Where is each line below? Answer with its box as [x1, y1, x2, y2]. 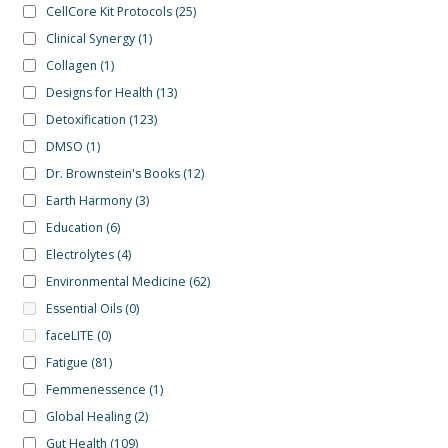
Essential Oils [45, 299, 122, 317]
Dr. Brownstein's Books [45, 164, 180, 182]
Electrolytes [45, 245, 114, 263]
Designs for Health [45, 83, 153, 101]
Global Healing [45, 407, 131, 425]
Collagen [45, 56, 97, 74]
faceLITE [45, 326, 94, 344]
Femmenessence [45, 380, 146, 398]
